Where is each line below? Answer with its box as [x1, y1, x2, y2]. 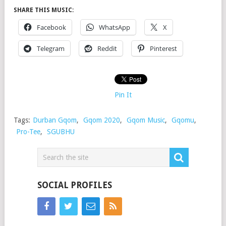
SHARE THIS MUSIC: [14, 7, 74, 14]
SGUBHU [47, 128, 75, 136]
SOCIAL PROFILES [37, 180, 112, 191]
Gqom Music [127, 116, 165, 125]
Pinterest [150, 44, 177, 53]
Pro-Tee [16, 128, 40, 136]
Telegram [37, 44, 65, 53]
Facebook [37, 23, 66, 32]
